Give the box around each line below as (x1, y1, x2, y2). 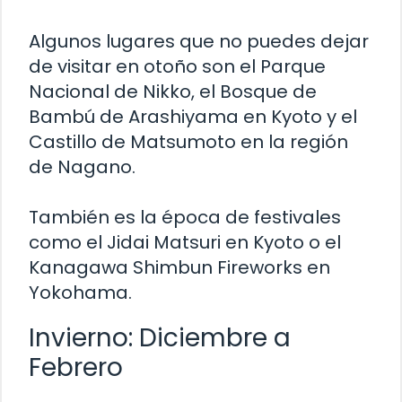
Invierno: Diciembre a (29, 320, 291, 356)
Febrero (29, 350, 123, 386)
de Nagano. (29, 154, 135, 180)
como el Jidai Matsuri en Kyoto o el (29, 230, 341, 256)
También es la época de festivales (29, 205, 341, 231)
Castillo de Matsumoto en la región (29, 129, 348, 155)
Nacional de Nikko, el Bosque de (29, 79, 317, 105)
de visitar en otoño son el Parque (29, 54, 326, 80)
